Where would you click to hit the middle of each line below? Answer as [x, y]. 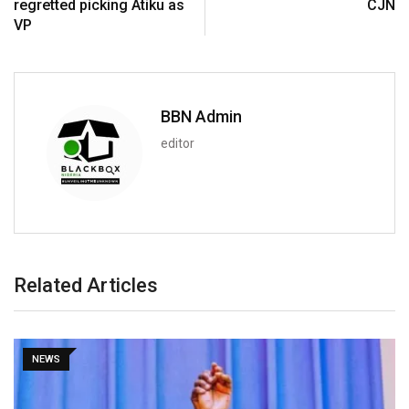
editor [178, 144]
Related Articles [86, 286]
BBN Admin [201, 117]
